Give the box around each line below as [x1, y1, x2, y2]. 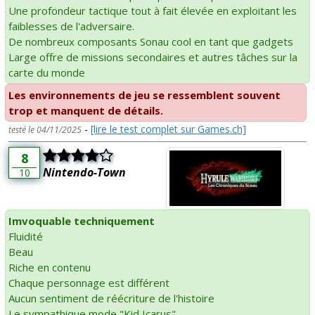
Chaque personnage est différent [8, 276, 169, 290]
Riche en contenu [8, 260, 91, 275]
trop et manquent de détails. [8, 103, 163, 117]
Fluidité [8, 229, 43, 244]
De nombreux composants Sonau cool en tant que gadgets [8, 34, 293, 49]
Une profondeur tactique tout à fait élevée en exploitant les [8, 3, 297, 18]
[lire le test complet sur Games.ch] [91, 122, 246, 136]
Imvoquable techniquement [8, 214, 155, 229]
